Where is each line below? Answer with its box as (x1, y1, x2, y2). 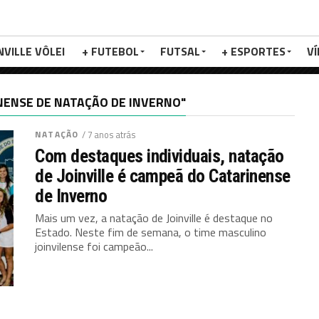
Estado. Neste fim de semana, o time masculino (35, 224, 267, 241)
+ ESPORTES (221, 43, 286, 60)
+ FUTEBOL (82, 43, 139, 60)
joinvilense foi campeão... (35, 238, 154, 255)
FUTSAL (160, 43, 200, 60)
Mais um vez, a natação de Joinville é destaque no (35, 209, 273, 226)
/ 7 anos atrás (82, 127, 137, 142)
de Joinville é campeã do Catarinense (35, 165, 291, 187)
